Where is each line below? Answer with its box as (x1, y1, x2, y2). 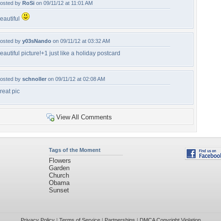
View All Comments (56, 113, 112, 121)
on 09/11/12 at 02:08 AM (46, 76, 105, 82)
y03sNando (22, 38, 51, 44)
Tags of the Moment (48, 147, 101, 153)
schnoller (22, 76, 46, 82)
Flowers (48, 157, 71, 164)
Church (48, 172, 69, 179)
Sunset (48, 186, 69, 194)
